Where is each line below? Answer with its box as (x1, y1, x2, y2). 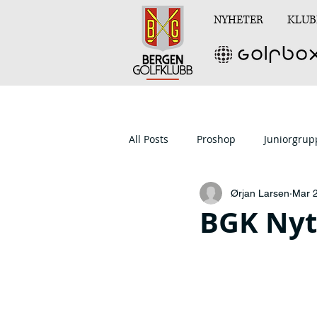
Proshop (197, 132, 236, 146)
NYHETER (214, 12, 263, 28)
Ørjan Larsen (231, 187, 289, 199)
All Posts (129, 132, 168, 146)
